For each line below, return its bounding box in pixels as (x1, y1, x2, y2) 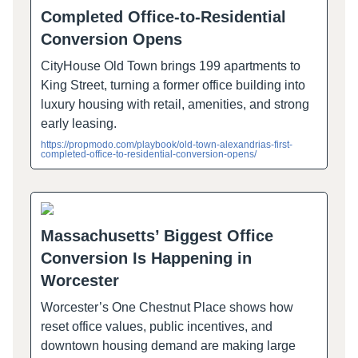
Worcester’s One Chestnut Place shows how (41, 300, 293, 314)
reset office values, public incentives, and (41, 319, 272, 333)
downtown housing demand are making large (41, 338, 296, 352)
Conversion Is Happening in (41, 249, 252, 267)
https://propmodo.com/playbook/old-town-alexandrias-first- (41, 138, 292, 150)
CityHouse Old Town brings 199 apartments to (41, 58, 300, 73)
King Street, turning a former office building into (41, 78, 305, 92)
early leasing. (41, 116, 117, 130)
